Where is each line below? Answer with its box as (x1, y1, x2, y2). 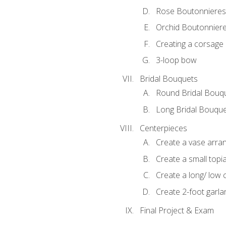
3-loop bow (155, 54, 197, 66)
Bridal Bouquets (139, 73, 198, 85)
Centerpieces (139, 122, 187, 134)
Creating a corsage (155, 38, 223, 49)
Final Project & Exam (139, 204, 214, 216)
